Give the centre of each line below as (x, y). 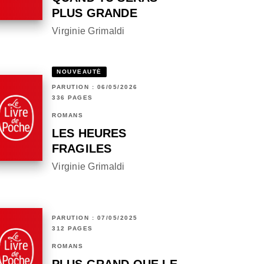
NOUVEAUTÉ (79, 72)
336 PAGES (72, 98)
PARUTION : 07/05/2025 (95, 218)
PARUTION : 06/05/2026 (95, 87)
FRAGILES (82, 149)
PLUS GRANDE (95, 13)
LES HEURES (89, 133)
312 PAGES (72, 229)
